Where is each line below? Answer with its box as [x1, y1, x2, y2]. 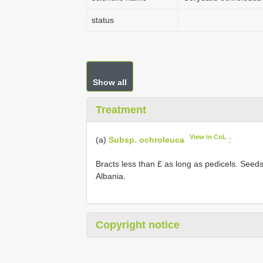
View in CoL [190, 133, 227, 140]
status [92, 15, 114, 25]
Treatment [96, 104, 146, 116]
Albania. [96, 171, 126, 181]
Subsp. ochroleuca [109, 134, 184, 144]
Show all [93, 77, 127, 87]
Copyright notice [96, 218, 180, 231]
